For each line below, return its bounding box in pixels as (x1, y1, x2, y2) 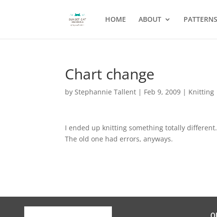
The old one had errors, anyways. (65, 134, 173, 143)
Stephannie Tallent (75, 87, 137, 96)
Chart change (65, 64, 155, 84)
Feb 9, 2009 (144, 87, 181, 96)
